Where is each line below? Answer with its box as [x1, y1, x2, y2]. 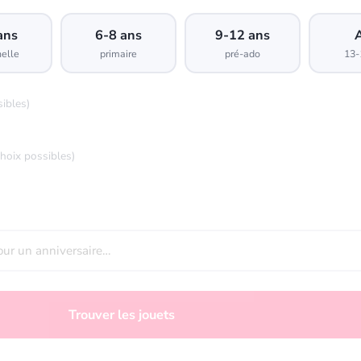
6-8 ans [94, 26, 142, 44]
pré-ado [225, 46, 261, 60]
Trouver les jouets [68, 305, 175, 324]
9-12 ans [215, 26, 271, 44]
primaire [99, 46, 137, 60]
